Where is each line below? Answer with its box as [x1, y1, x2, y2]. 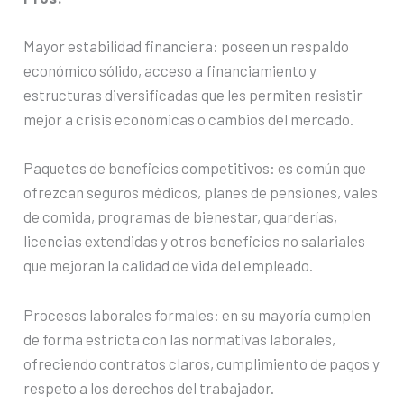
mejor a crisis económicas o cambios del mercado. [23, 110, 354, 129]
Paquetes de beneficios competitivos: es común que [23, 159, 367, 178]
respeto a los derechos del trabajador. [23, 378, 275, 397]
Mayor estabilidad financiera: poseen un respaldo [23, 37, 350, 56]
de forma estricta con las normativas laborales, [23, 329, 336, 348]
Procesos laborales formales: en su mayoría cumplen [23, 305, 372, 324]
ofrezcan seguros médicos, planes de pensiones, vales [23, 183, 379, 202]
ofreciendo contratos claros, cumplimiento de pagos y [23, 353, 381, 372]
